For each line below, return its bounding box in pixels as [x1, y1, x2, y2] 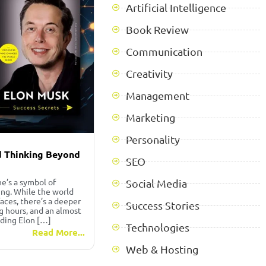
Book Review [126, 23, 189, 36]
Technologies [126, 221, 190, 233]
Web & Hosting [126, 243, 199, 255]
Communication [126, 45, 203, 58]
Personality [126, 133, 180, 145]
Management [126, 89, 190, 102]
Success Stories [126, 199, 200, 211]
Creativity [126, 67, 173, 80]
